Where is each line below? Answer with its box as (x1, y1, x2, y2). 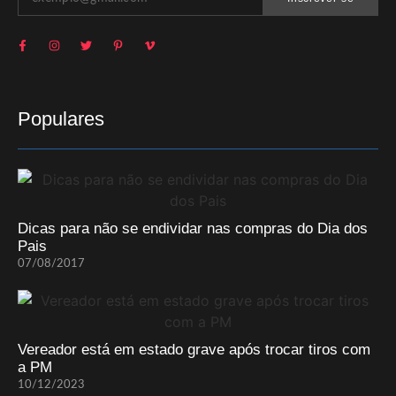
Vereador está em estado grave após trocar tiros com (18, 341, 370, 359)
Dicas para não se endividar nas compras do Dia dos (18, 220, 368, 238)
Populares (18, 108, 104, 131)
